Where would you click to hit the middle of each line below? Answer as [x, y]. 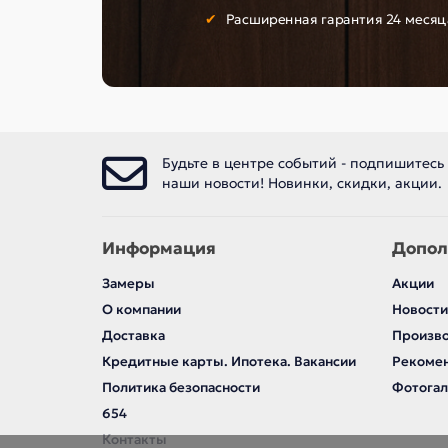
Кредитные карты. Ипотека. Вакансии [229, 362]
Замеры [128, 284]
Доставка [133, 336]
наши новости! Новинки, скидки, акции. [302, 183]
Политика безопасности [181, 388]
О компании [141, 310]
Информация [159, 249]
